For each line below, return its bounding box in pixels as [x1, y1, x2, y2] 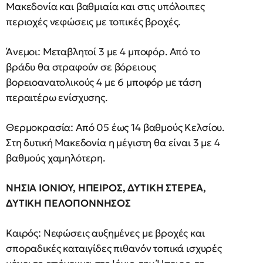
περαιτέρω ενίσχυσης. [6, 91, 107, 104]
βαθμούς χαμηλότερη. [6, 151, 105, 164]
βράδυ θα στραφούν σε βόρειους [6, 60, 156, 73]
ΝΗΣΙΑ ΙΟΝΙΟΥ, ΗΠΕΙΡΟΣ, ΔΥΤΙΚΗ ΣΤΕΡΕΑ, [6, 181, 207, 194]
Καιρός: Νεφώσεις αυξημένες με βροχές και [6, 227, 205, 240]
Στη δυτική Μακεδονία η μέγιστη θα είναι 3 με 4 [6, 136, 220, 149]
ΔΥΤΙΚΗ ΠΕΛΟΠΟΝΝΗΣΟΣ [6, 197, 131, 210]
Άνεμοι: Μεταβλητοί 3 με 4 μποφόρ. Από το [6, 45, 200, 58]
